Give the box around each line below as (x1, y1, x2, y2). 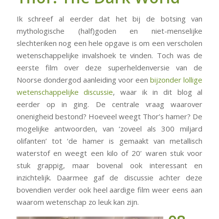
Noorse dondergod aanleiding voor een (16, 75, 151, 85)
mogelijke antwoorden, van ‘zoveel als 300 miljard (16, 124, 203, 134)
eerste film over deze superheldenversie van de (16, 63, 203, 73)
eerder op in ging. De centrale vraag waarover (16, 99, 203, 109)
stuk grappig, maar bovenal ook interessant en (16, 160, 203, 171)
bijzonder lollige (150, 75, 203, 85)
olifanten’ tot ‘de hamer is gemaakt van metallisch (16, 136, 203, 146)
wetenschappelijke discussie (16, 87, 113, 97)
